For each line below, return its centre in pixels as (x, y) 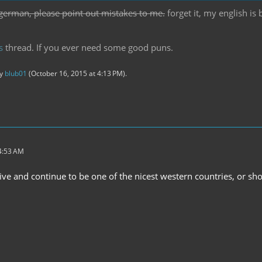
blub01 (16, 73)
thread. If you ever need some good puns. (88, 47)
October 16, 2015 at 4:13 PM (77, 73)
